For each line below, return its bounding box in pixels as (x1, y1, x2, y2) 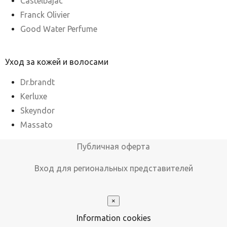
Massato (20, 120, 53, 130)
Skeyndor (20, 106, 55, 116)
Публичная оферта (77, 142, 150, 152)
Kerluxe (20, 92, 47, 101)
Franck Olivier (20, 10, 70, 20)
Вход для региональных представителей (34, 164, 193, 173)
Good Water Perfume (20, 24, 97, 34)
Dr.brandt (20, 78, 55, 87)
